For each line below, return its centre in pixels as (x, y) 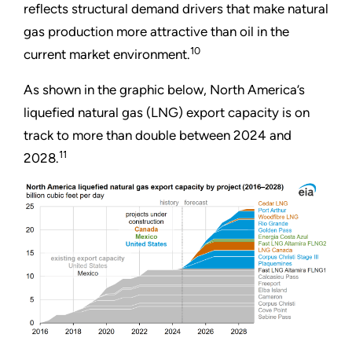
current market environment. (107, 55)
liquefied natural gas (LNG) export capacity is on (167, 113)
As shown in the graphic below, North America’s (164, 90)
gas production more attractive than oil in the (156, 32)
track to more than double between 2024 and (158, 136)
